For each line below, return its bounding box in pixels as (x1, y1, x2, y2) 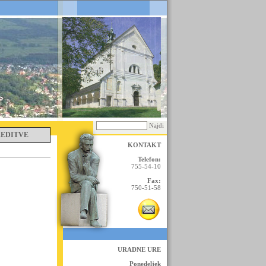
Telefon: (138, 156, 161, 163)
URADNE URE (118, 246, 161, 253)
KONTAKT (128, 141, 161, 148)
